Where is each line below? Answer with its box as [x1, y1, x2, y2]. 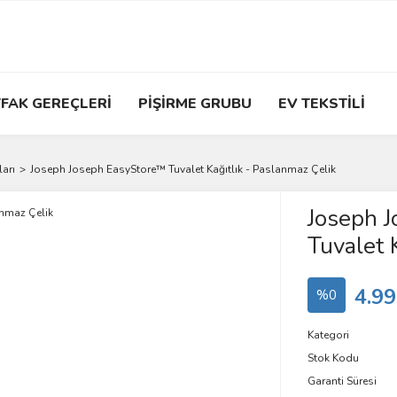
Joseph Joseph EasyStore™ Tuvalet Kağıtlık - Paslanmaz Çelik [30, 162, 336, 176]
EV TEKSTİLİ [278, 94, 365, 113]
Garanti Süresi [307, 374, 377, 388]
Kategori [307, 328, 349, 342]
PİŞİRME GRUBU [138, 94, 252, 113]
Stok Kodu [307, 351, 359, 365]
